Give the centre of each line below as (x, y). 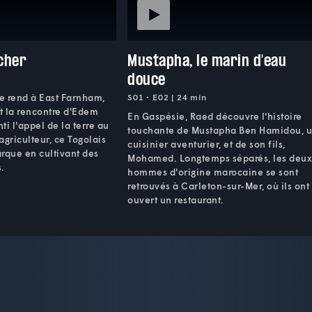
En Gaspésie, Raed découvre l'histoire (215, 116)
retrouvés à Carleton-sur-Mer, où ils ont (219, 186)
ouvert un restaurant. (176, 200)
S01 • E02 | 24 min (167, 97)
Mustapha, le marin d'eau (207, 60)
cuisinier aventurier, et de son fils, (206, 144)
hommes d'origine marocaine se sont (213, 172)
